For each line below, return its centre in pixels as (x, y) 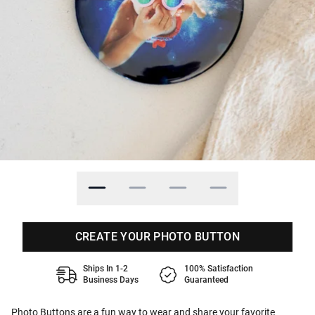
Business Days (111, 280)
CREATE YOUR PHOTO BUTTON (157, 237)
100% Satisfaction (219, 269)
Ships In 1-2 (105, 269)
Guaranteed (206, 280)
